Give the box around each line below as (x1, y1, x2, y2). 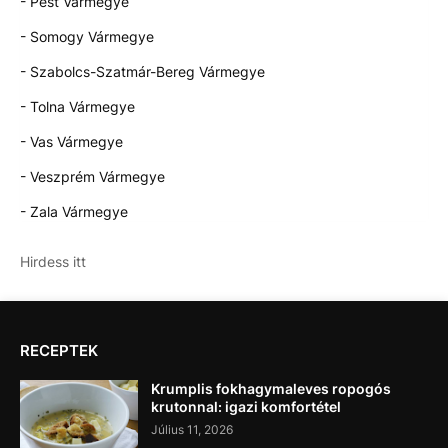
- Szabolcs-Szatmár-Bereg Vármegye (20, 62, 265, 80)
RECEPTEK (20, 340, 98, 360)
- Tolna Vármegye (20, 97, 135, 115)
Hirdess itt (20, 252, 86, 270)
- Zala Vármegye (20, 202, 128, 220)
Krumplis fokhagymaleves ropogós (151, 379, 391, 397)
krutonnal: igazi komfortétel (151, 397, 341, 415)
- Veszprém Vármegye (20, 167, 165, 185)
